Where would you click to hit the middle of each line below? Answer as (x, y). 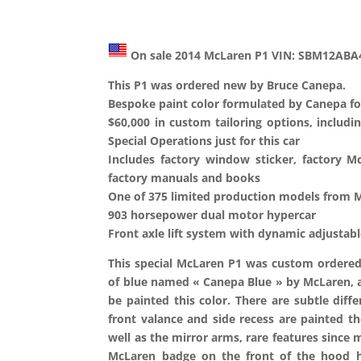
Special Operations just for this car (204, 140)
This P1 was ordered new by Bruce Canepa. (227, 85)
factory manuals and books (185, 177)
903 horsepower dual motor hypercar (212, 214)
